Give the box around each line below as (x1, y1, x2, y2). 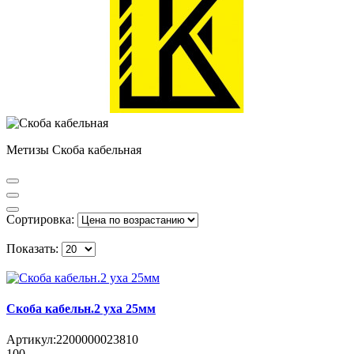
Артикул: (6, 333, 56, 347)
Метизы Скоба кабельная (6, 142, 141, 156)
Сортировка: (6, 212, 74, 226)
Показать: (6, 241, 58, 255)
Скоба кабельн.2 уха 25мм (6, 302, 156, 316)
